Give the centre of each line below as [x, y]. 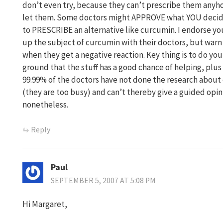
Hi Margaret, [45, 204]
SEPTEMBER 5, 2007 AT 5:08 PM [103, 181]
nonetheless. [45, 104]
